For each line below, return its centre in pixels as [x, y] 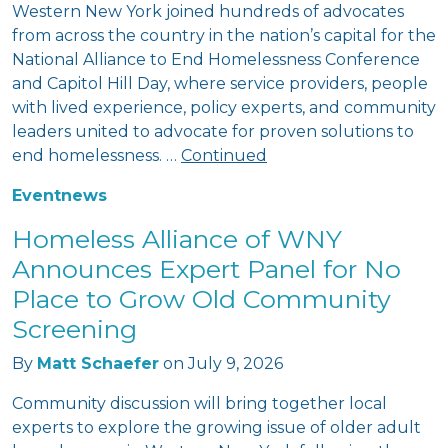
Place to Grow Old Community [201, 299]
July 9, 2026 [235, 363]
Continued [224, 155]
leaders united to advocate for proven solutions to [213, 131]
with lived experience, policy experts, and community [224, 107]
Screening [74, 329]
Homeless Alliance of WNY [177, 239]
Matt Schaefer [98, 363]
